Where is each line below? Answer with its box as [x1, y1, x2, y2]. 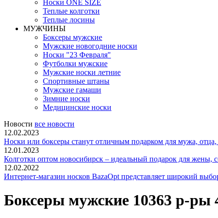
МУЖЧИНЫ [23, 24, 66, 33]
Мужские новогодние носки [43, 42, 137, 50]
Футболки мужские [43, 59, 108, 68]
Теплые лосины [43, 16, 95, 24]
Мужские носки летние [43, 68, 121, 76]
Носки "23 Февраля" [43, 51, 111, 59]
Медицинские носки [43, 103, 111, 111]
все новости [35, 120, 74, 128]
